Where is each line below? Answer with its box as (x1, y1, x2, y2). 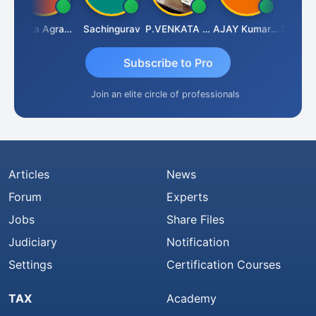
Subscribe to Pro (123, 55, 213, 70)
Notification (166, 235, 229, 250)
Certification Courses (166, 257, 281, 272)
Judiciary (8, 235, 57, 250)
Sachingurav (73, 23, 130, 35)
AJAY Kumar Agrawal (261, 23, 269, 35)
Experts (166, 190, 208, 205)
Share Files (166, 212, 224, 227)
